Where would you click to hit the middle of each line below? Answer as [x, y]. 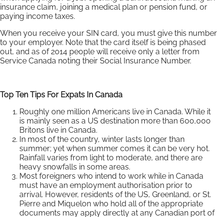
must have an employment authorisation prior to [106, 185]
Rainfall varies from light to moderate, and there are [111, 157]
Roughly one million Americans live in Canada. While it [115, 111]
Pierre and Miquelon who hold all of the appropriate [111, 203]
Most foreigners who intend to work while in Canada [111, 176]
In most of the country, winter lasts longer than [102, 139]
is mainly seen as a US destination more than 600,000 [115, 121]
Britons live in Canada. [58, 130]
